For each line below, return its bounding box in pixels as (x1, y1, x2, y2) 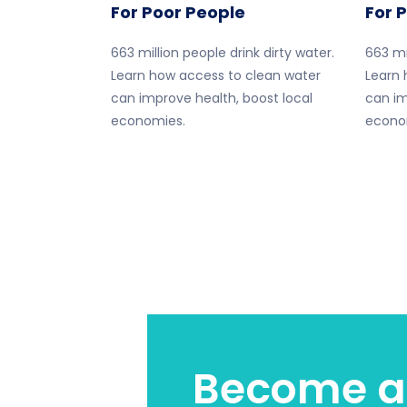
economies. (111, 112, 185, 130)
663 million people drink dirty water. (111, 44, 334, 62)
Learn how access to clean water (111, 66, 321, 84)
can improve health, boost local (111, 89, 313, 107)
